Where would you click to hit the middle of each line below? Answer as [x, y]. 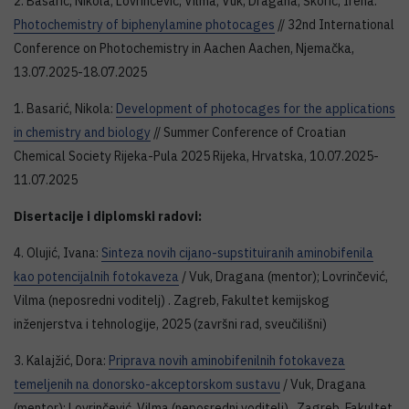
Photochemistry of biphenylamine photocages [144, 24]
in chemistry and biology [82, 132]
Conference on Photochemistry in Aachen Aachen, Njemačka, [184, 48]
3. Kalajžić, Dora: [61, 360]
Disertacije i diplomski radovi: [108, 216]
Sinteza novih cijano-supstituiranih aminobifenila [237, 252]
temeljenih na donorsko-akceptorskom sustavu [147, 384]
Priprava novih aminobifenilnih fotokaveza [227, 360]
